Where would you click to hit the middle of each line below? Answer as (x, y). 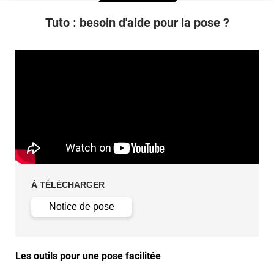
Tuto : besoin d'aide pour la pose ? (137, 22)
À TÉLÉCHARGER (68, 184)
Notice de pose (82, 206)
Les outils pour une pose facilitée (88, 256)
